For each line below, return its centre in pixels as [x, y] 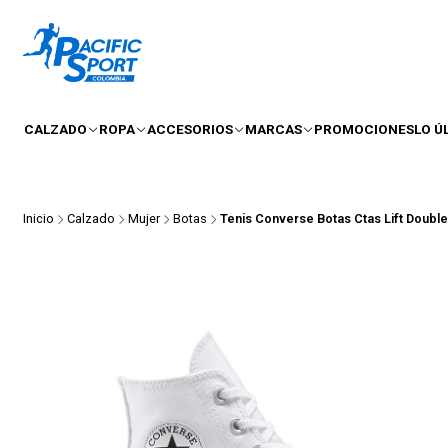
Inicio [39, 219]
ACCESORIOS [190, 128]
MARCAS [273, 128]
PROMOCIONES [364, 128]
